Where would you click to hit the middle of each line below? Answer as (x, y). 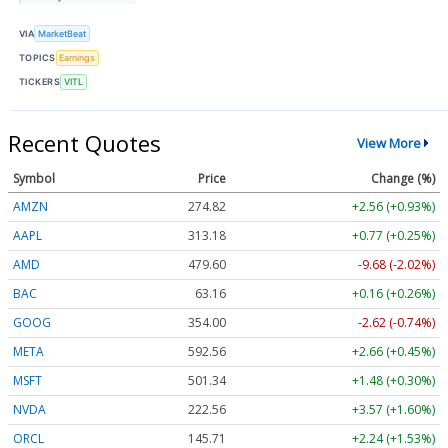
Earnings (77, 58)
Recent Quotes (84, 142)
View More (388, 143)
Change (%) (403, 178)
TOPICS (37, 58)
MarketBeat (62, 34)
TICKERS (40, 82)
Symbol (34, 178)
